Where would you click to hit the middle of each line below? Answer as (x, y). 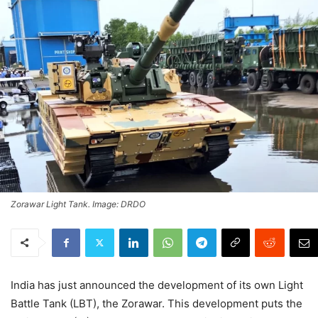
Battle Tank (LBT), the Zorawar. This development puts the (157, 303)
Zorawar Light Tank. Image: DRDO (78, 204)
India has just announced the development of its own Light (157, 285)
